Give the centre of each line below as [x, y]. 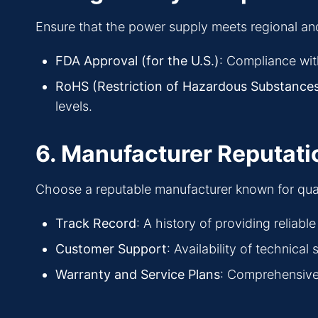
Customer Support [111, 249]
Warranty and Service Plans [138, 275]
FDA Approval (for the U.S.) [137, 61]
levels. [74, 106]
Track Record [96, 224]
